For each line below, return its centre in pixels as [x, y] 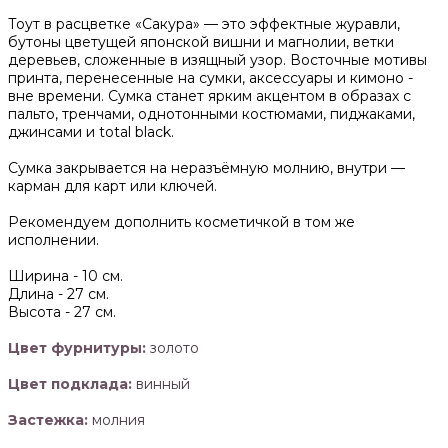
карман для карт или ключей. [112, 186]
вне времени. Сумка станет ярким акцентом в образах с [209, 96]
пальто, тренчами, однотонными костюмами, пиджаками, [211, 114]
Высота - [41, 312]
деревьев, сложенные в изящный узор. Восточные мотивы [217, 60]
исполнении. [53, 240]
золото [172, 348]
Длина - [37, 294]
